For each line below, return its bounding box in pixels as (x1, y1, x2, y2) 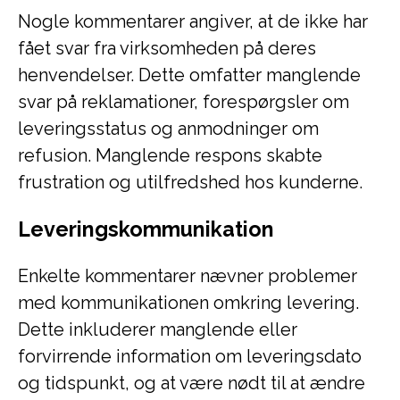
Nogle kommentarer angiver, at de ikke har (18, 11, 368, 32)
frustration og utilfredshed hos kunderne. (18, 171, 362, 193)
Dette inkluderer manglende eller (18, 319, 297, 340)
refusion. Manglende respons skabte (18, 145, 322, 166)
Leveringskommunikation (18, 217, 274, 241)
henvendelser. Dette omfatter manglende (18, 64, 361, 86)
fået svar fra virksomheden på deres (18, 37, 316, 59)
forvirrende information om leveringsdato (18, 346, 362, 367)
